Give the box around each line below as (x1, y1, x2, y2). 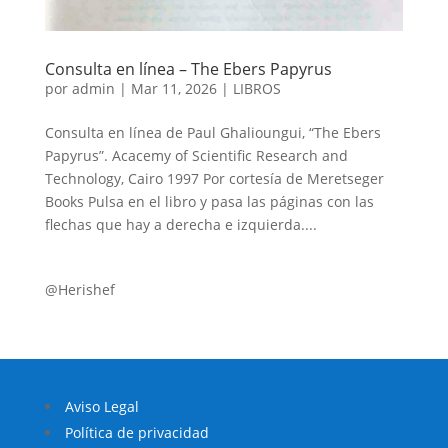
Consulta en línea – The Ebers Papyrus (44, 57, 332, 80)
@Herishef (44, 279, 115, 299)
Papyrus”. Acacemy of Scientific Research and (44, 145, 348, 165)
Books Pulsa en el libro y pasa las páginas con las (44, 191, 374, 211)
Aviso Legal (64, 396, 139, 416)
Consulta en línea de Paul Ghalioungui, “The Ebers (44, 122, 381, 142)
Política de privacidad (64, 422, 209, 442)
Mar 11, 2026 (130, 78, 217, 98)
